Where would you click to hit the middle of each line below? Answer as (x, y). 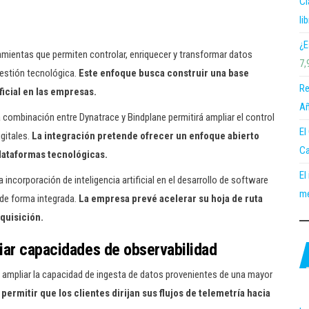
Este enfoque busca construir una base (164, 73)
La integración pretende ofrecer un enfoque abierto (146, 136)
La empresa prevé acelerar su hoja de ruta (171, 199)
